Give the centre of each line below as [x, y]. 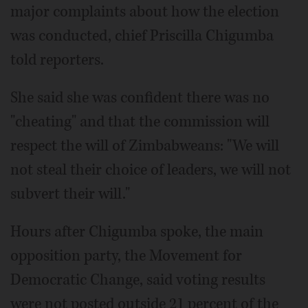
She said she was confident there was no [140, 97]
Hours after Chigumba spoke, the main [137, 231]
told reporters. [57, 59]
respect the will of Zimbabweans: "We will [145, 145]
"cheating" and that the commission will [140, 121]
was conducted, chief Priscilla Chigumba [142, 35]
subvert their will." [70, 194]
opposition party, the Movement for [126, 255]
